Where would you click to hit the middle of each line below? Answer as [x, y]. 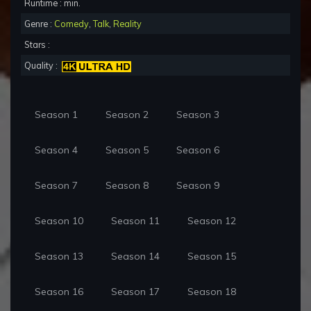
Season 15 [212, 257]
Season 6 [198, 150]
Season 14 [135, 257]
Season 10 [59, 221]
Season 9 [198, 186]
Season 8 [127, 186]
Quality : [43, 66]
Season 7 [56, 186]
